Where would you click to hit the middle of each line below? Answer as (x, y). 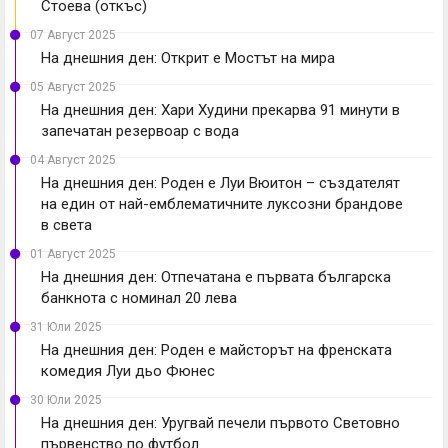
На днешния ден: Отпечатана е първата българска (216, 276)
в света (66, 224)
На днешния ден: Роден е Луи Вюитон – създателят (220, 182)
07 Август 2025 (73, 34)
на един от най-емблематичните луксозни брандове (222, 203)
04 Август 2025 (73, 159)
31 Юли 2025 (66, 326)
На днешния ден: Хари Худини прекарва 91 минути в (220, 109)
